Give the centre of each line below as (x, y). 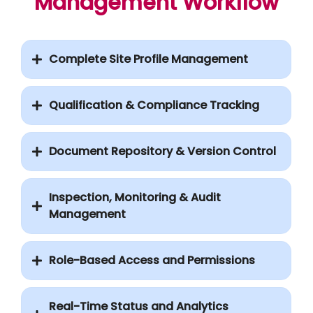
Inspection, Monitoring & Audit (135, 197)
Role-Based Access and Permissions (152, 260)
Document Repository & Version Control (162, 151)
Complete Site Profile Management (148, 59)
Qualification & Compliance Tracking (154, 105)
